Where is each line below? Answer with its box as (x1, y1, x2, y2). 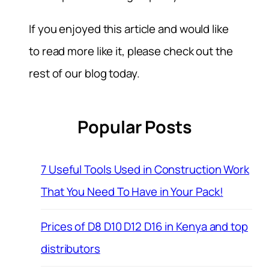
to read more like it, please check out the (29, 43, 233, 59)
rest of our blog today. (29, 65, 140, 82)
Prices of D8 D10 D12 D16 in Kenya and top (41, 219, 248, 235)
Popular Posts (77, 115, 192, 139)
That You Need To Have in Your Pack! (41, 184, 223, 200)
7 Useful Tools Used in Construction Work (41, 162, 249, 178)
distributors (41, 241, 100, 257)
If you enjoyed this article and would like (29, 21, 229, 37)
